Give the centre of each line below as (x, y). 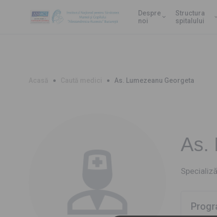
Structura (190, 13)
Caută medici (82, 80)
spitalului (190, 21)
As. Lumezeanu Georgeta (155, 80)
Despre (150, 13)
